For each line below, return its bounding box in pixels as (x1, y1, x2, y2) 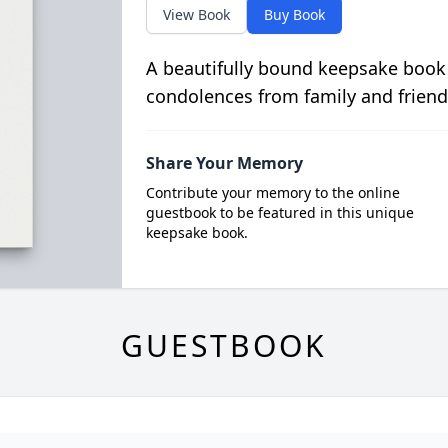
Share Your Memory (145, 152, 303, 174)
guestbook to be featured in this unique (145, 203, 414, 222)
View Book (162, 5, 230, 24)
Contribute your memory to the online (145, 183, 400, 202)
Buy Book (263, 5, 325, 24)
